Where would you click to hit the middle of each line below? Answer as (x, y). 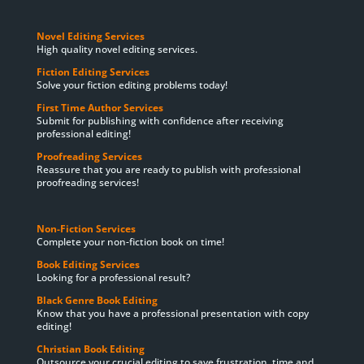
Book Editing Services (88, 265)
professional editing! (83, 134)
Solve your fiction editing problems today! (132, 85)
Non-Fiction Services (86, 229)
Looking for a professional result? (113, 278)
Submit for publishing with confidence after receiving (160, 121)
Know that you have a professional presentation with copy (172, 314)
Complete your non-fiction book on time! (130, 242)
